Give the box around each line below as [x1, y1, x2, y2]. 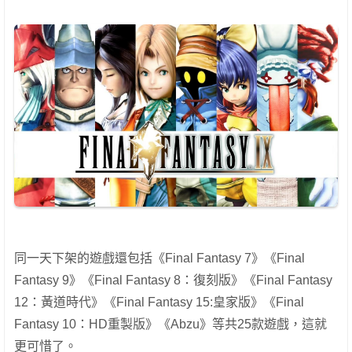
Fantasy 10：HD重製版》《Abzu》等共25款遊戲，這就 [14, 317, 327, 332]
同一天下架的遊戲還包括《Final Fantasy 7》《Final [14, 251, 305, 266]
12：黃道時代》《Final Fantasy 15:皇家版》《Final [14, 295, 304, 310]
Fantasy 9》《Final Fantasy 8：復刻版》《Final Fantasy [14, 273, 332, 288]
